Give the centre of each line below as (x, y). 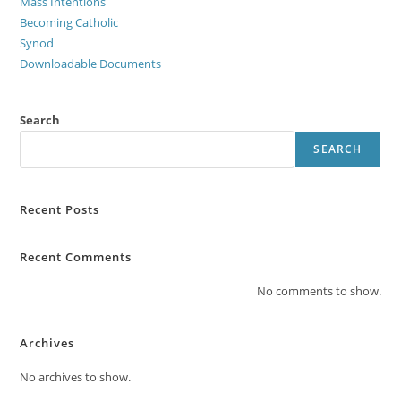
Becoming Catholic (69, 22)
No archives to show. (76, 376)
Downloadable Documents (91, 63)
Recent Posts (60, 209)
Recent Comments (76, 256)
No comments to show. (319, 290)
